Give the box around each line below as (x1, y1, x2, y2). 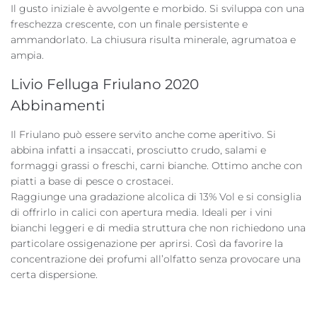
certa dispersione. (11, 268, 98, 281)
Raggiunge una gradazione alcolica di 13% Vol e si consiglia (11, 190, 301, 203)
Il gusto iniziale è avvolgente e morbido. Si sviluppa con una (11, 2, 304, 15)
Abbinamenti (11, 97, 105, 114)
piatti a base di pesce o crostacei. (11, 175, 173, 188)
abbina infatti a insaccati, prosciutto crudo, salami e (11, 144, 266, 156)
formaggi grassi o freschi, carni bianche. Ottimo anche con (11, 159, 302, 172)
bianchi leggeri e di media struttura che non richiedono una (11, 221, 306, 234)
